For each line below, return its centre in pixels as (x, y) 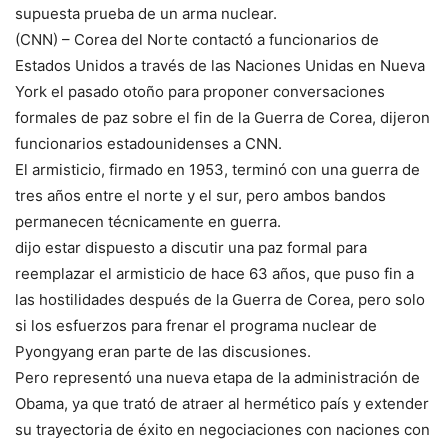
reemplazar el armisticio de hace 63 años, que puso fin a (214, 274)
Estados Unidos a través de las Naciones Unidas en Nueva (220, 66)
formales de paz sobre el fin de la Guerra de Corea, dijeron (222, 118)
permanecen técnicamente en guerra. (148, 222)
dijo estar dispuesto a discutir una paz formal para (191, 248)
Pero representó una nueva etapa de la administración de (217, 378)
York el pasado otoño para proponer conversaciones (200, 92)
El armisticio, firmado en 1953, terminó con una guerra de (217, 170)
